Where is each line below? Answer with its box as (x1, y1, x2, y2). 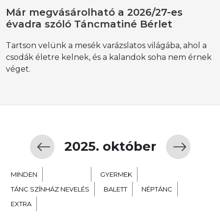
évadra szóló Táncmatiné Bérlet (6, 18, 172, 30)
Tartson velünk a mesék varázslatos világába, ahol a (6, 40, 207, 50)
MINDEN (11, 170, 37, 178)
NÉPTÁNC (141, 185, 172, 193)
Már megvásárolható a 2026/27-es (6, 6, 183, 18)
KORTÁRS (52, 170, 86, 178)
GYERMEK (100, 170, 132, 178)
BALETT (104, 185, 127, 193)
